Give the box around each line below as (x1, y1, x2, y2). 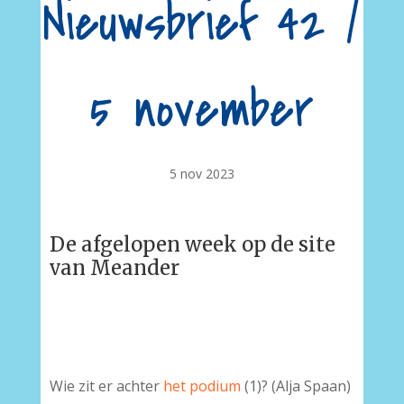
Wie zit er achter (49, 376, 163, 396)
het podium (162, 376, 241, 396)
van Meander (49, 255, 179, 280)
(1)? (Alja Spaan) (240, 376, 351, 396)
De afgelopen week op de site (49, 232, 335, 257)
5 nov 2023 (169, 165, 234, 182)
